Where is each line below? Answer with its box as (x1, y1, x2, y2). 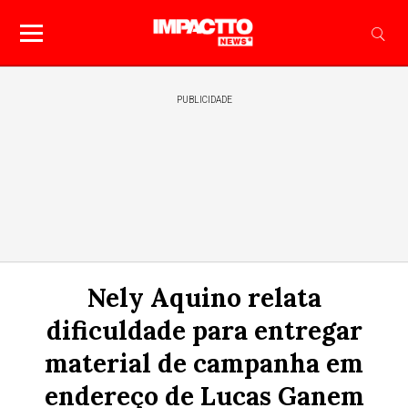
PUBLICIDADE (176, 95, 232, 105)
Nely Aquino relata (87, 281, 321, 314)
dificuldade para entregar (46, 314, 362, 347)
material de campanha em (45, 347, 363, 380)
